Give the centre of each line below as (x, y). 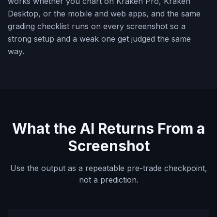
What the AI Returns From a (108, 128)
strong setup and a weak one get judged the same (99, 39)
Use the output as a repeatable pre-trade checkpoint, (108, 168)
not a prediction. (108, 180)
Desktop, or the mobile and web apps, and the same (104, 14)
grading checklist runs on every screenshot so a (97, 26)
